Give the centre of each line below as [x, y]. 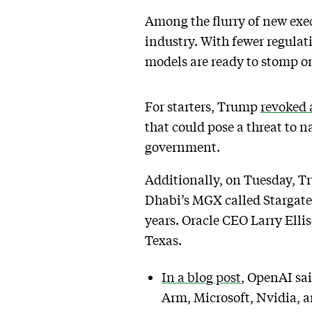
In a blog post [201, 277]
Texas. [165, 240]
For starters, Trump [203, 106]
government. [182, 147]
